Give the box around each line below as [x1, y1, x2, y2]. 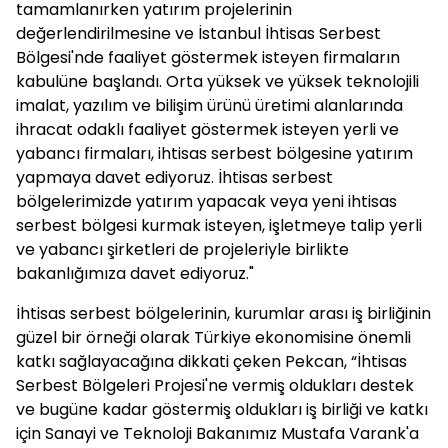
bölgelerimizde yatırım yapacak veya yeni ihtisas [16, 190, 397, 213]
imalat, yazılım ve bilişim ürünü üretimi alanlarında [16, 94, 403, 117]
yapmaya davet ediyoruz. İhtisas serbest [16, 166, 333, 189]
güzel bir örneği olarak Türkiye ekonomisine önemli [16, 326, 411, 349]
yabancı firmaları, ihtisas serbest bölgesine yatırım [16, 142, 413, 165]
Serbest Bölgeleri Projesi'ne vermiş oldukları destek [16, 374, 414, 397]
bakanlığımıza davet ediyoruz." [16, 262, 254, 285]
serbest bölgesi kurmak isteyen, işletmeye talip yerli [16, 214, 422, 237]
